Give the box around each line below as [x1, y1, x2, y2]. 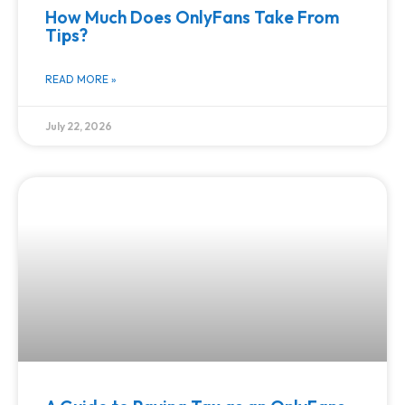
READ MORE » [45, 72, 117, 87]
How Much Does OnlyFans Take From [45, 6, 339, 29]
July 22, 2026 [45, 119, 112, 134]
